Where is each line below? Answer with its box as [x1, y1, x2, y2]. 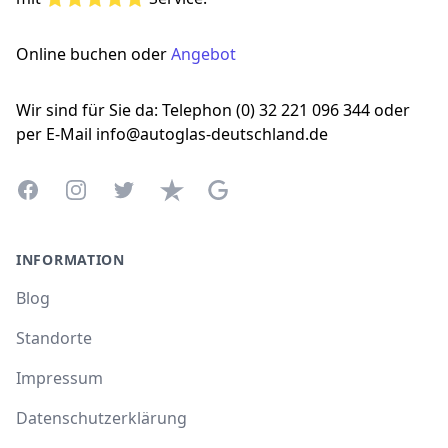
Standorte [16, 326, 92, 349]
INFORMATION [16, 249, 125, 269]
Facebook [15, 177, 88, 200]
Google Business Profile [207, 177, 387, 200]
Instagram [63, 177, 142, 200]
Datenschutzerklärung [16, 406, 187, 429]
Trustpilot [159, 177, 232, 200]
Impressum [16, 366, 103, 389]
